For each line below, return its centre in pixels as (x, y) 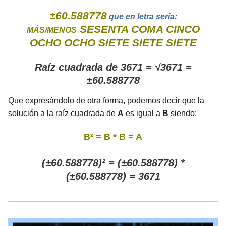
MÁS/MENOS (51, 30)
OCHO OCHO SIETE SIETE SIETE (113, 43)
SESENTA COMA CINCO (139, 29)
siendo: (183, 114)
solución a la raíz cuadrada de (63, 114)
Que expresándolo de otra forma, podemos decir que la (106, 101)
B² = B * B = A (113, 137)
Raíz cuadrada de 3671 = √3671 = (113, 67)
